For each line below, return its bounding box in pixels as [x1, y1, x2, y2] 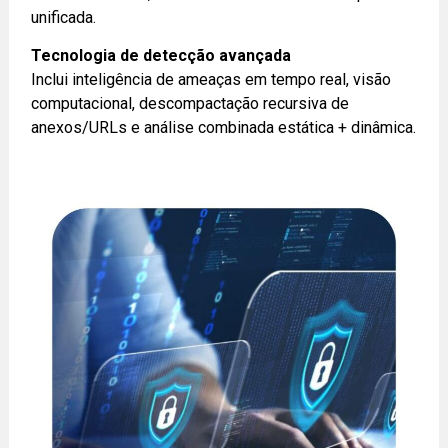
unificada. [31, 7, 97, 27]
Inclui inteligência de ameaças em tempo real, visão [31, 69, 392, 89]
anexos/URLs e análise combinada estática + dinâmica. [31, 117, 417, 137]
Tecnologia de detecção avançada [31, 45, 292, 65]
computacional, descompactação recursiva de [31, 93, 350, 113]
